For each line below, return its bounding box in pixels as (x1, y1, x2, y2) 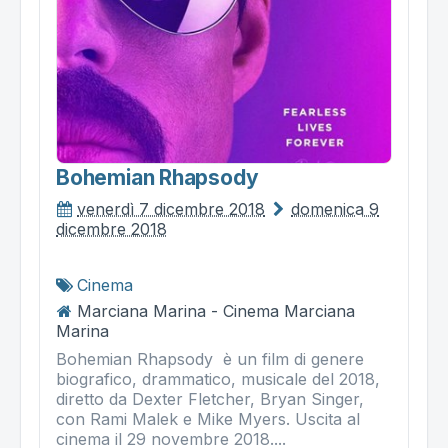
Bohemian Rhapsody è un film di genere (56, 348, 364, 369)
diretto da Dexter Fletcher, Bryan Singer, (56, 388, 364, 409)
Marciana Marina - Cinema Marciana (77, 300, 355, 321)
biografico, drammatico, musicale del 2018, (56, 368, 380, 389)
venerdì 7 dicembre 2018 (77, 198, 265, 219)
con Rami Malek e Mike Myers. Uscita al (56, 408, 360, 429)
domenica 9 (291, 198, 379, 219)
